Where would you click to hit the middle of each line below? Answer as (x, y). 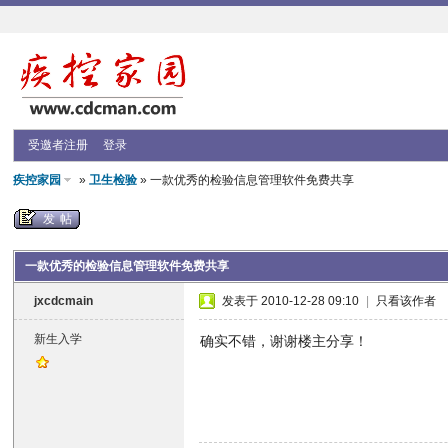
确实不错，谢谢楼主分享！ (284, 341)
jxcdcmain (64, 301)
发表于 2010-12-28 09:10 (291, 301)
